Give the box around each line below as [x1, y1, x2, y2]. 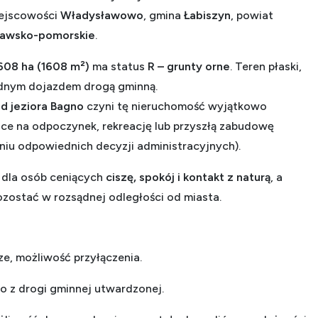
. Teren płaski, [230, 59, 302, 73]
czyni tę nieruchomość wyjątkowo [84, 99, 267, 113]
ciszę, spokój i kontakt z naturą [106, 170, 270, 184]
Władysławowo [60, 8, 143, 22]
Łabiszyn [184, 8, 231, 22]
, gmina [143, 8, 184, 22]
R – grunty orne [148, 59, 230, 73]
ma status [89, 59, 148, 73]
